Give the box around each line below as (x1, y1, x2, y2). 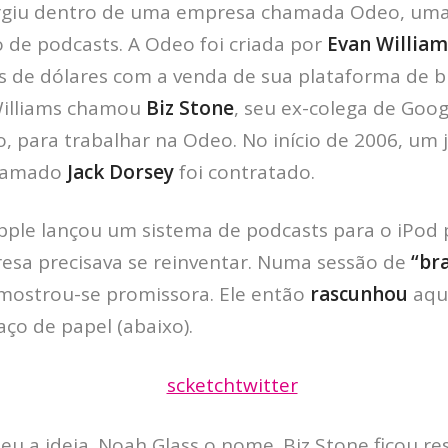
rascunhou (310, 280, 408, 307)
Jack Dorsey (62, 158, 174, 185)
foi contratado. (174, 158, 315, 185)
